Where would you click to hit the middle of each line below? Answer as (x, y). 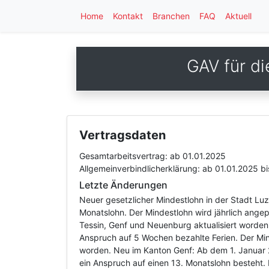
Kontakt (128, 16)
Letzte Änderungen (123, 185)
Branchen (171, 16)
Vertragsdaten (122, 135)
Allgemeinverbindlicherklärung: (141, 168)
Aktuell (238, 16)
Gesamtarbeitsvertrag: (125, 156)
